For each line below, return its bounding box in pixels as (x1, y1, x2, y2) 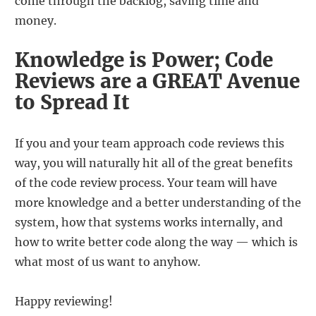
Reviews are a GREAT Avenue (15, 68, 300, 94)
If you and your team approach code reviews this (15, 135, 284, 150)
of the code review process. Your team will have (15, 175, 277, 190)
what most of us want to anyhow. (15, 254, 200, 269)
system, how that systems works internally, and (15, 214, 283, 229)
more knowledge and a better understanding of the (15, 195, 301, 209)
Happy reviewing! (15, 293, 113, 308)
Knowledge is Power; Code (15, 47, 273, 73)
